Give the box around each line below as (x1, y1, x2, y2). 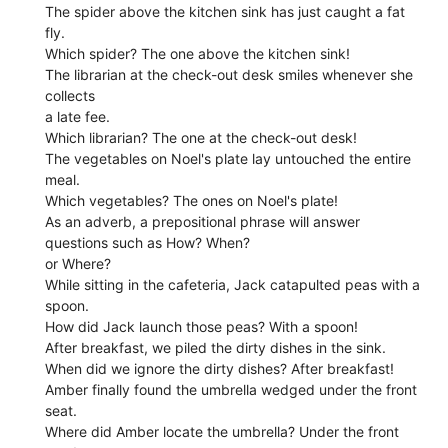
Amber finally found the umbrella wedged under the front (45, 380, 418, 398)
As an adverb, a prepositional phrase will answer (45, 212, 361, 230)
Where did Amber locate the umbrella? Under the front (45, 422, 400, 440)
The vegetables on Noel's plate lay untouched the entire (45, 149, 412, 167)
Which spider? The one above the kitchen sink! (45, 44, 351, 62)
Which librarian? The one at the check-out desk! (45, 128, 358, 146)
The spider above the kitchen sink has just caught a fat (45, 2, 406, 20)
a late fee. (45, 107, 111, 125)
